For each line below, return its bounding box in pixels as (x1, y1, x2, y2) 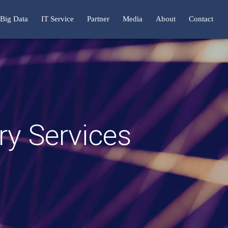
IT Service (41, 14, 74, 23)
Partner (87, 14, 109, 23)
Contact (189, 14, 213, 23)
